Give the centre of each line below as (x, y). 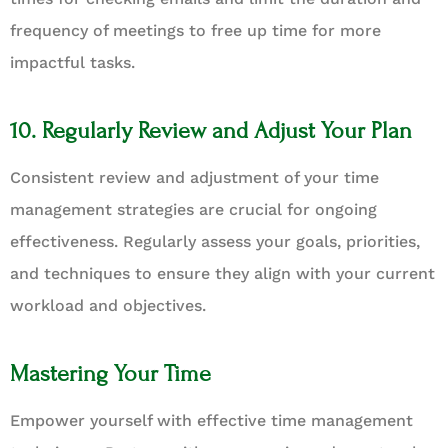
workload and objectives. (108, 305)
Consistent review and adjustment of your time (194, 177)
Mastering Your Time (110, 373)
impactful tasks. (72, 62)
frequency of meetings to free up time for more (195, 30)
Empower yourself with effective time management (211, 420)
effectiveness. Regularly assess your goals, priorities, (215, 241)
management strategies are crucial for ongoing (193, 209)
